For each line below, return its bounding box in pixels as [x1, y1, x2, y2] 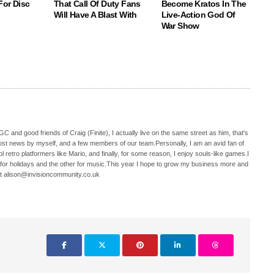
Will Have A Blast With [54, 10, 137, 20]
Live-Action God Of [161, 10, 235, 20]
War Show [161, 21, 199, 31]
